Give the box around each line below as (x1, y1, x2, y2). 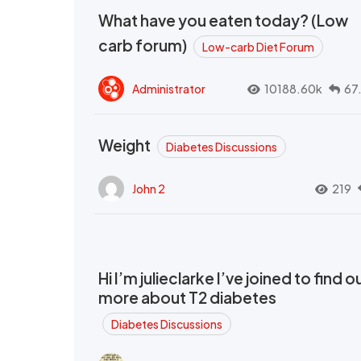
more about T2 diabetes (98, 288, 276, 307)
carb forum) (98, 35, 189, 55)
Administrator (132, 81, 205, 96)
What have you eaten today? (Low (98, 10, 348, 30)
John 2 (132, 180, 165, 196)
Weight (98, 135, 153, 155)
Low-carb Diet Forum (202, 39, 314, 54)
